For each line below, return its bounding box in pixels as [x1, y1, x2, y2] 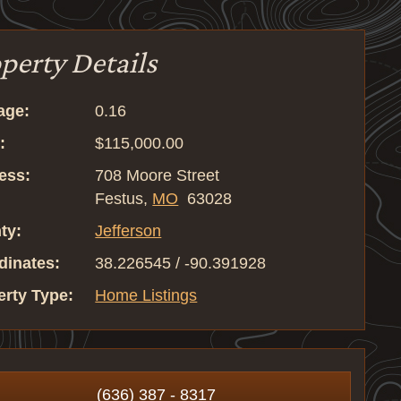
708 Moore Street [95, 166, 220, 184]
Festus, [95, 190, 153, 208]
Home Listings [95, 286, 198, 304]
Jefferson [95, 222, 162, 240]
